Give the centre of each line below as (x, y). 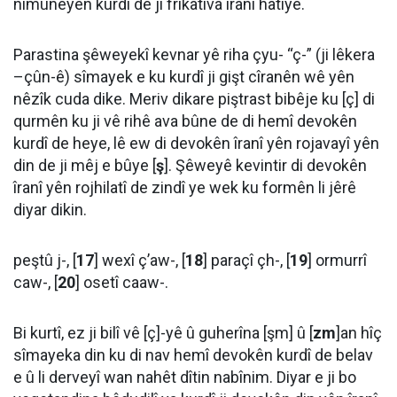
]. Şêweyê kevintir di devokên (265, 165)
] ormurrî (337, 260)
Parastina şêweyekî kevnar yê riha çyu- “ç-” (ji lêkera (194, 54)
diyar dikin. (50, 210)
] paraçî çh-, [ (246, 260)
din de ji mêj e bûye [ (85, 165)
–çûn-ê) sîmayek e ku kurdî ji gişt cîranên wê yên (184, 77)
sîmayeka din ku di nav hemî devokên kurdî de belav (193, 355)
